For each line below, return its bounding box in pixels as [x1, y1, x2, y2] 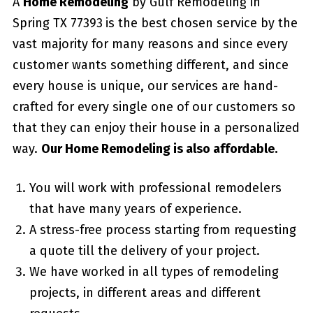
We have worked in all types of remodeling [29, 264, 279, 280]
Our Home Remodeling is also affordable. [41, 141, 277, 157]
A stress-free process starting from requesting [29, 222, 296, 238]
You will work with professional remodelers [29, 180, 282, 196]
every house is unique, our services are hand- [12, 78, 278, 94]
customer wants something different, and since [12, 57, 289, 73]
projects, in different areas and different [29, 285, 261, 301]
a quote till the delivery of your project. [29, 243, 260, 259]
